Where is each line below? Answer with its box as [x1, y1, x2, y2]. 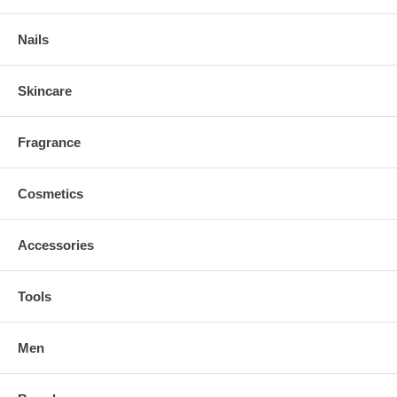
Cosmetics [18, 186, 83, 201]
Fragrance [18, 135, 81, 150]
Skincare [18, 83, 72, 98]
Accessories [18, 237, 94, 253]
